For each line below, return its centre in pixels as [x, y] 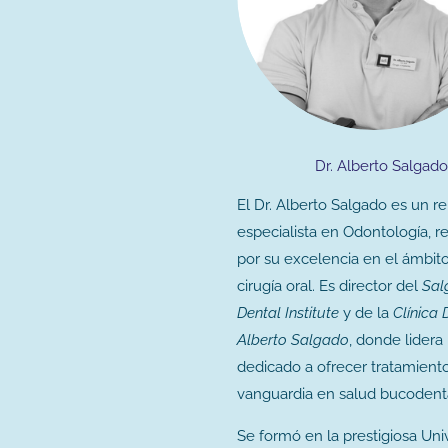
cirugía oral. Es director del [329, 286]
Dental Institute [288, 313]
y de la [366, 313]
